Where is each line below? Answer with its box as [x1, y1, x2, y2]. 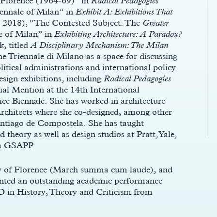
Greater [142, 17, 169, 28]
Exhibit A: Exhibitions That [76, 6, 172, 16]
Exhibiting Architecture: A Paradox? [54, 29, 182, 39]
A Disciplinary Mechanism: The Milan [31, 40, 169, 50]
